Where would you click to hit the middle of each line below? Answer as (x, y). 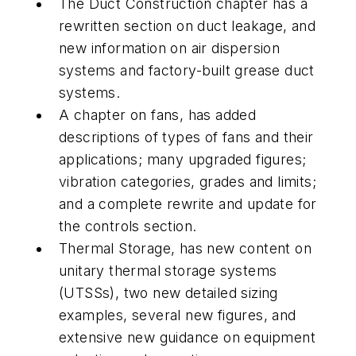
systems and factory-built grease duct (187, 70)
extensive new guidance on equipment (187, 337)
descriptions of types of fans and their (186, 137)
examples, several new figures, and (178, 315)
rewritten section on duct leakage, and (188, 25)
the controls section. (128, 226)
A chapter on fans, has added (158, 114)
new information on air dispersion (170, 48)
